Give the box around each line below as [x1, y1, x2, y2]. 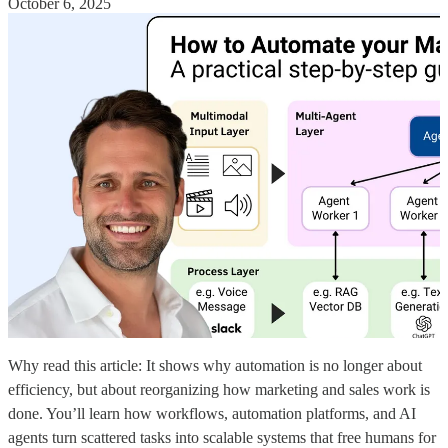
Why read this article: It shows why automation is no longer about [8, 356, 422, 374]
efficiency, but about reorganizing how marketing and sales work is [8, 380, 430, 398]
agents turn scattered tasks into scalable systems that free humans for [8, 428, 436, 446]
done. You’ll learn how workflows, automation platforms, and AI [8, 404, 416, 422]
